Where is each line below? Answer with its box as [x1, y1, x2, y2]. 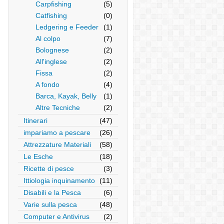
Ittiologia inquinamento [23, 176, 95, 184]
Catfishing [35, 11, 67, 19]
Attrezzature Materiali [23, 140, 91, 148]
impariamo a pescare [23, 128, 90, 136]
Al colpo [35, 34, 60, 42]
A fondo [35, 80, 59, 88]
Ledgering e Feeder [35, 23, 98, 31]
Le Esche [23, 152, 53, 160]
